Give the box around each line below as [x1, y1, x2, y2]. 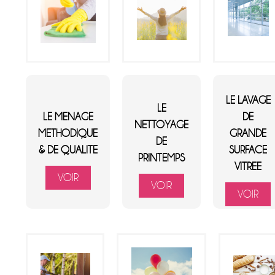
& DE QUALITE [38, 144, 98, 156]
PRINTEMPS [138, 152, 185, 164]
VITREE [234, 160, 262, 172]
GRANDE [230, 127, 267, 139]
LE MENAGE [42, 110, 93, 123]
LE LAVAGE [225, 94, 271, 106]
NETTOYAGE [134, 118, 189, 131]
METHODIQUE [38, 127, 98, 139]
